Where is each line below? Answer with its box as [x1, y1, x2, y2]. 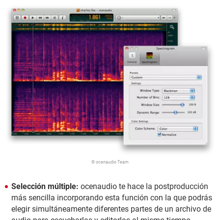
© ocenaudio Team [91, 159, 129, 165]
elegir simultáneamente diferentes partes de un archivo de [11, 204, 211, 214]
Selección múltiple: [11, 181, 79, 191]
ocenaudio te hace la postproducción [79, 181, 208, 191]
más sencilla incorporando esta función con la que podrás [11, 192, 212, 202]
